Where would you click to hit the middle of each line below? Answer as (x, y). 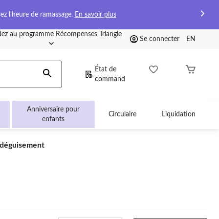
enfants (53, 119)
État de (106, 69)
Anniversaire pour (53, 109)
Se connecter (160, 39)
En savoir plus (95, 15)
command (110, 79)
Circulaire (122, 114)
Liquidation (178, 114)
